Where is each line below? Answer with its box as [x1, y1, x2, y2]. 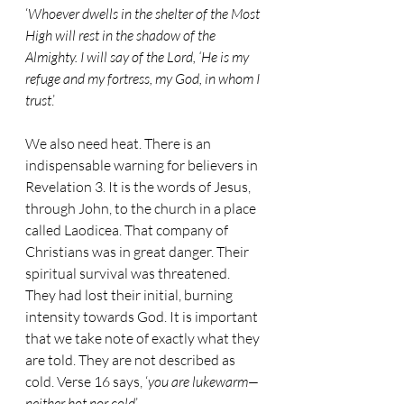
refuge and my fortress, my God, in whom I [25, 69, 262, 87]
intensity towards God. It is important [25, 308, 261, 326]
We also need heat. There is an [25, 134, 214, 152]
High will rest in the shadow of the [25, 26, 218, 44]
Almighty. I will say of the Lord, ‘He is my [25, 48, 252, 66]
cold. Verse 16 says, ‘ [25, 372, 148, 390]
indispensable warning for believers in [25, 156, 261, 174]
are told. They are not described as [25, 351, 238, 369]
